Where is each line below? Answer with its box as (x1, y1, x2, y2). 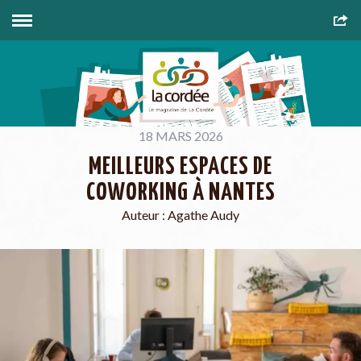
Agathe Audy (168, 206, 239, 222)
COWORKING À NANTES (85, 180, 276, 205)
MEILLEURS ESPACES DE (89, 154, 272, 179)
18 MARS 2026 (138, 127, 223, 143)
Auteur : (122, 206, 168, 222)
